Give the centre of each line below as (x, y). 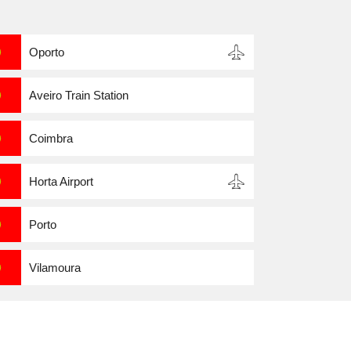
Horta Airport (61, 182)
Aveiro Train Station (78, 96)
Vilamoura (54, 268)
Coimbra (51, 139)
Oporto (46, 52)
